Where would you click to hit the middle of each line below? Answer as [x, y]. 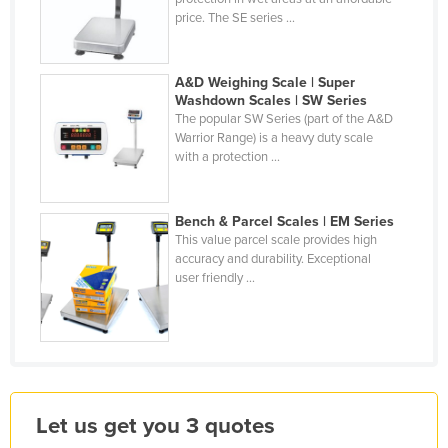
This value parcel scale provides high [276, 239]
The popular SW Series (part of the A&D [284, 118]
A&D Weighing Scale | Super [265, 82]
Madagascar [101, 149]
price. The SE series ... [235, 18]
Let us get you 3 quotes [155, 425]
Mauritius [91, 405]
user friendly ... [215, 277]
